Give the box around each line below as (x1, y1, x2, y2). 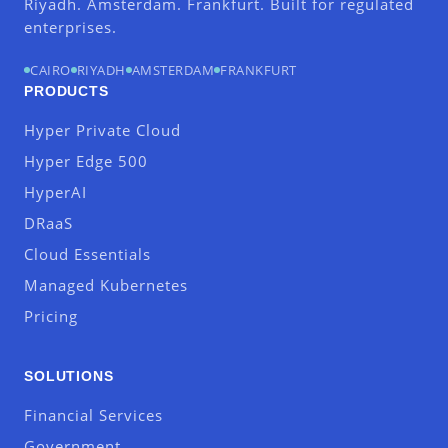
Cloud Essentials (24, 244, 151, 264)
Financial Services (24, 405, 163, 425)
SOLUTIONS (24, 367, 114, 384)
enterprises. (24, 17, 117, 37)
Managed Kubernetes (24, 275, 188, 295)
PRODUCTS (24, 82, 109, 99)
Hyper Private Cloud (24, 120, 181, 140)
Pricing (24, 306, 78, 326)
